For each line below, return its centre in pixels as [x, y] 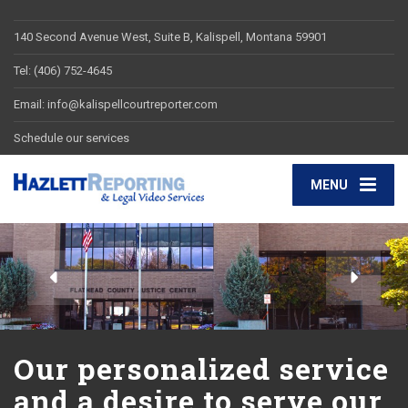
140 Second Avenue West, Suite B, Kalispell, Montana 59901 [170, 37]
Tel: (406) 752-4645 [63, 71]
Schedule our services [71, 138]
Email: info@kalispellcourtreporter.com [116, 104]
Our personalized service [201, 368]
